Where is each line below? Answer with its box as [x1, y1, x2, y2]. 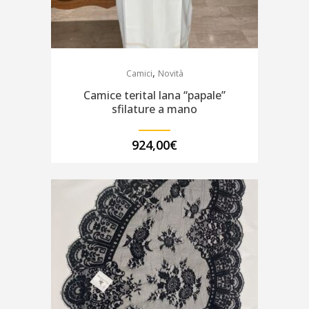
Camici [126, 68, 152, 79]
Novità [157, 68, 183, 79]
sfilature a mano [112, 101, 197, 117]
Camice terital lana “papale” [83, 88, 226, 103]
